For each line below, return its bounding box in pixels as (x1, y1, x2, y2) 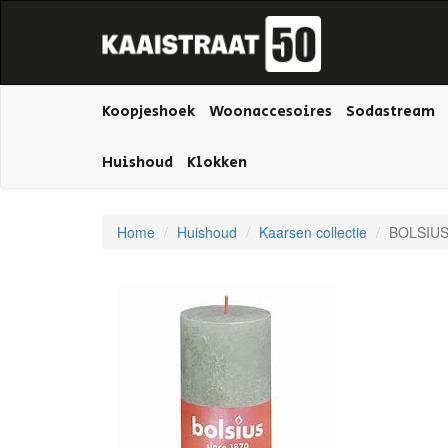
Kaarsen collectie (259, 222, 367, 242)
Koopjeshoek (102, 101, 195, 122)
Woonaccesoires (209, 101, 332, 122)
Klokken (187, 152, 247, 173)
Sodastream (346, 101, 435, 122)
